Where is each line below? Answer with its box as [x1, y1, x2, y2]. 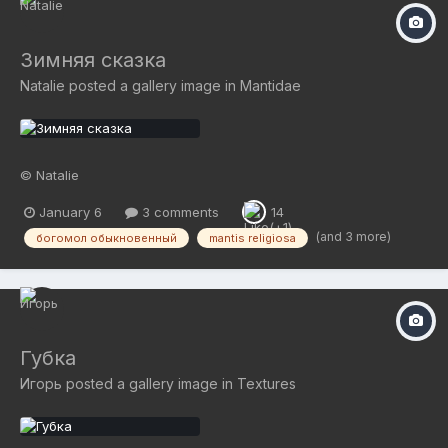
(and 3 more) [316, 229, 391, 245]
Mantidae [240, 77, 301, 95]
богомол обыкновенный [36, 231, 177, 246]
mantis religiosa [209, 231, 296, 246]
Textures [237, 374, 296, 392]
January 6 [39, 203, 102, 220]
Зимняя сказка [20, 48, 166, 73]
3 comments [138, 203, 219, 220]
